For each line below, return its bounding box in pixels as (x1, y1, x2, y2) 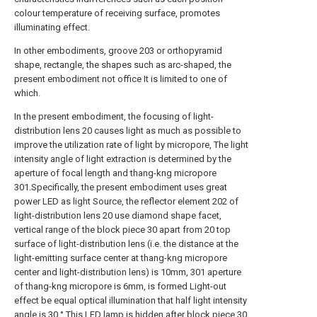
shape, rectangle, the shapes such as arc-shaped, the (14, 59, 231, 70)
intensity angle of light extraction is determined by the (14, 154, 231, 164)
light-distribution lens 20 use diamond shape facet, (14, 210, 221, 221)
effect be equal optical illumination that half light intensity (14, 295, 247, 306)
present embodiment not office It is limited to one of (14, 74, 227, 84)
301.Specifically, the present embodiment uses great (14, 182, 227, 192)
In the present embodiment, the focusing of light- (14, 111, 214, 122)
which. (14, 88, 40, 98)
